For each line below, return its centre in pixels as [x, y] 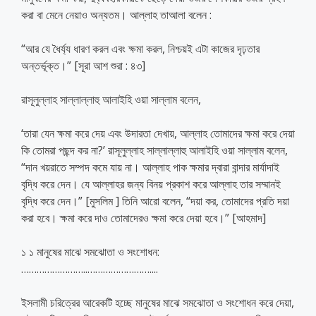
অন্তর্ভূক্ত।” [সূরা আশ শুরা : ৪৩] [83, 65]
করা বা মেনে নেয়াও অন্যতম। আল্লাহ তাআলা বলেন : [116, 14]
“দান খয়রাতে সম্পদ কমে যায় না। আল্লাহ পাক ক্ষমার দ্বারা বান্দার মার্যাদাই [150, 167]
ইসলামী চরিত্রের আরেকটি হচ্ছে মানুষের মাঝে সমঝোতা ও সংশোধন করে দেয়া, [158, 302]
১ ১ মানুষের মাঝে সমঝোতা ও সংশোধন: [90, 251]
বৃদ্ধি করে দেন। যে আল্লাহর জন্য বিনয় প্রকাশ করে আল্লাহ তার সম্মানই [151, 184]
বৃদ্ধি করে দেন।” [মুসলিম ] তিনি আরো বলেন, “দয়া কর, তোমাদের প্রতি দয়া [155, 201]
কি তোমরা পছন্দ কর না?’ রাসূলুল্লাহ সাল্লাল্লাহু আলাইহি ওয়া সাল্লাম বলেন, [154, 150]
